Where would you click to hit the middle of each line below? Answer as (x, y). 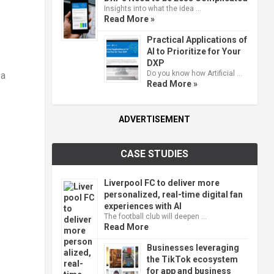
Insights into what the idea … (152, 8)
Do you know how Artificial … (194, 73)
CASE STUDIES (155, 154)
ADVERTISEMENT (155, 119)
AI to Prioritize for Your (194, 51)
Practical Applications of (197, 39)
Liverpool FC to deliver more (161, 183)
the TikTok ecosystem (192, 259)
